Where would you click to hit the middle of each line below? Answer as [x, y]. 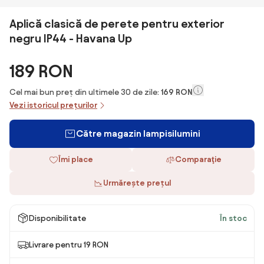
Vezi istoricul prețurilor [53, 105]
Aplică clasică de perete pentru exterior [117, 24]
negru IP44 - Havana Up [71, 38]
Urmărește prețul [137, 183]
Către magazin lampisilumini [138, 133]
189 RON [41, 71]
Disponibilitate [57, 218]
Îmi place [75, 159]
